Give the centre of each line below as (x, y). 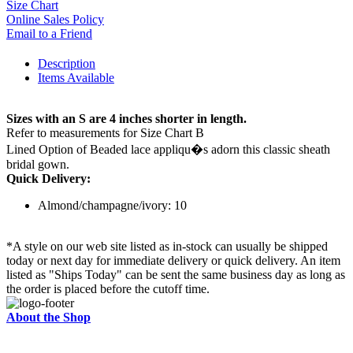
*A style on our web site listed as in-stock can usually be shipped (167, 247)
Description (67, 64)
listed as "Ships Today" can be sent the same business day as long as (176, 275)
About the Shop (48, 318)
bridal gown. (38, 165)
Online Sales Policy (55, 20)
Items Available (76, 78)
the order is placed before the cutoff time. (108, 289)
